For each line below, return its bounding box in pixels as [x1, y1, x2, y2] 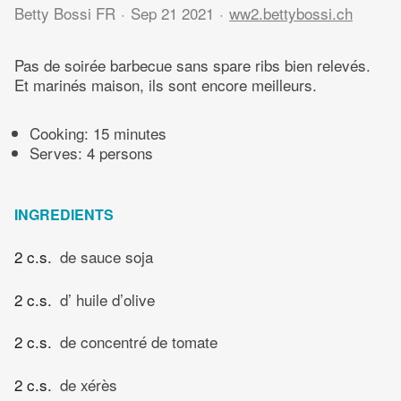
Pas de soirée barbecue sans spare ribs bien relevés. [14, 54, 371, 77]
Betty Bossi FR [14, 2, 115, 24]
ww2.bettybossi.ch [229, 2, 353, 24]
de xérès [60, 372, 117, 396]
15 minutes [93, 122, 166, 145]
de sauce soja [60, 245, 153, 269]
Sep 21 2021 [131, 2, 214, 24]
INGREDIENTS [14, 204, 114, 226]
